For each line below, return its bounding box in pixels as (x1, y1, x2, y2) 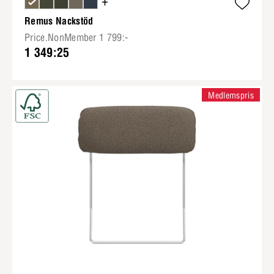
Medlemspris (208, 90, 254, 101)
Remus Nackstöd (24, 15, 94, 27)
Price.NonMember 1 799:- (24, 31, 128, 43)
